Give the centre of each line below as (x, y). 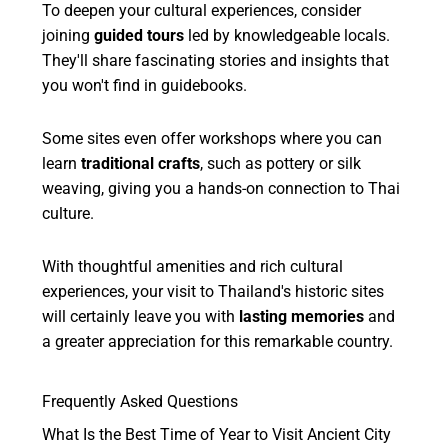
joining (68, 36)
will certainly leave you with (141, 317)
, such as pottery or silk (281, 164)
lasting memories (302, 317)
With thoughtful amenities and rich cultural (193, 267)
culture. (68, 214)
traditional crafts (141, 164)
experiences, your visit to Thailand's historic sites (213, 292)
